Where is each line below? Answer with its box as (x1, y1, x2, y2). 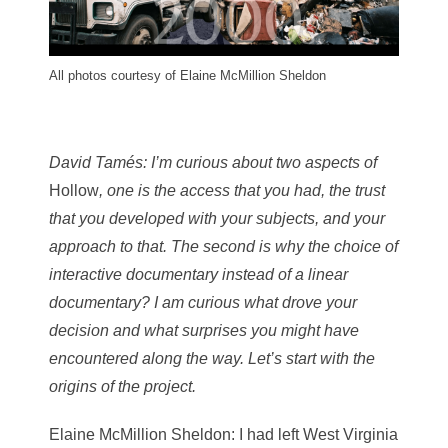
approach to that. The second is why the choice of (49, 237, 398, 255)
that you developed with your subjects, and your (49, 209, 385, 227)
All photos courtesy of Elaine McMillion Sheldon (49, 67, 326, 83)
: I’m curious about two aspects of (143, 153, 377, 171)
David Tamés (49, 153, 143, 171)
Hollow (49, 181, 99, 199)
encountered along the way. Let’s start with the (49, 349, 375, 367)
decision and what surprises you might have (49, 321, 359, 339)
